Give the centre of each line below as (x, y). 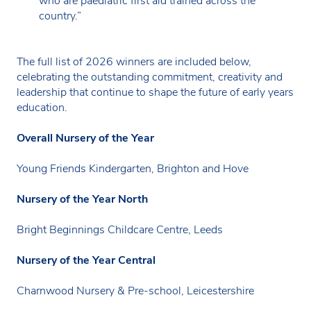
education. (42, 107)
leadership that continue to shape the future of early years (155, 92)
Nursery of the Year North (82, 199)
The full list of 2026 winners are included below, (134, 61)
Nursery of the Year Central (86, 260)
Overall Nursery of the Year (85, 138)
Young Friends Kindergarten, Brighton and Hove (133, 168)
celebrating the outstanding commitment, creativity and (150, 77)
